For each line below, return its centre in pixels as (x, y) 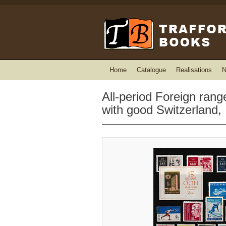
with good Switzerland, (162, 110)
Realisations (194, 70)
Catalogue (151, 70)
